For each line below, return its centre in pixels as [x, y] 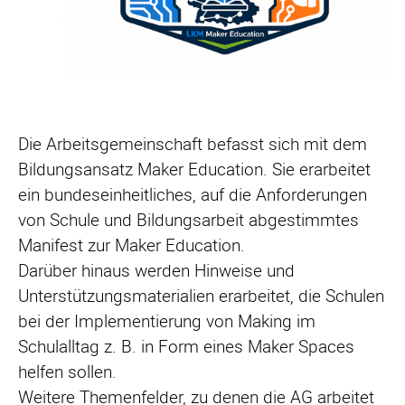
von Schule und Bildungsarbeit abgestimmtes [188, 220]
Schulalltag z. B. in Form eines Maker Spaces [186, 347]
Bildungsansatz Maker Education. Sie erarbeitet [194, 170]
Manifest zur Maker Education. [132, 245]
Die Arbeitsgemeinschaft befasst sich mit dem [193, 144]
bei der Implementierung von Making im [167, 321]
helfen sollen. [67, 372]
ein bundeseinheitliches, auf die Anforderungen [193, 195]
